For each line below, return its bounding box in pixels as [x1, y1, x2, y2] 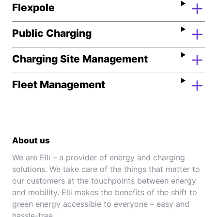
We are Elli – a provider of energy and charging [12, 153, 185, 162]
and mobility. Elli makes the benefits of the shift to [12, 187, 197, 197]
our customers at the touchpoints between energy [12, 176, 196, 186]
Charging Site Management [12, 53, 148, 65]
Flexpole [12, 1, 55, 14]
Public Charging [12, 27, 92, 39]
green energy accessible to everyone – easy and [12, 199, 189, 209]
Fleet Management [12, 78, 105, 91]
